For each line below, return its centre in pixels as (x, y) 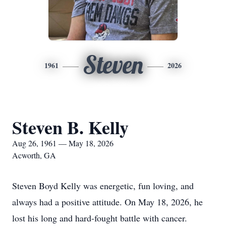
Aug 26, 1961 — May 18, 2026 (63, 143)
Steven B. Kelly (70, 127)
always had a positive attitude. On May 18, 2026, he (107, 202)
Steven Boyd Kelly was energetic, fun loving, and (103, 186)
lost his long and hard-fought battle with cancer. (100, 218)
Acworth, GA (34, 155)
